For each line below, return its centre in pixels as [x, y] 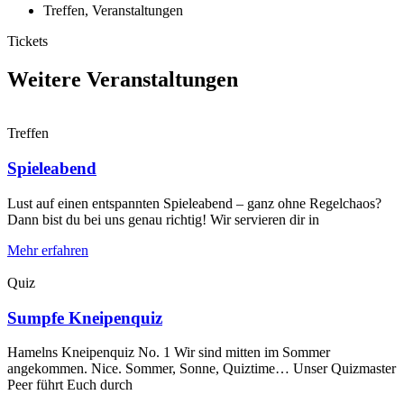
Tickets [28, 41]
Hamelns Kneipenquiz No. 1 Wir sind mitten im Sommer [169, 353]
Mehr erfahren [48, 250]
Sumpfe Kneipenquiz [85, 317]
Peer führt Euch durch [70, 385]
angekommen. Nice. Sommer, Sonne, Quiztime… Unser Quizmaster [202, 369]
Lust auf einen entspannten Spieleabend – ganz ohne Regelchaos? [194, 203]
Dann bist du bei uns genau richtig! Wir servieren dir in [163, 219]
